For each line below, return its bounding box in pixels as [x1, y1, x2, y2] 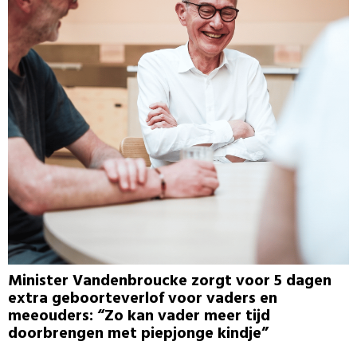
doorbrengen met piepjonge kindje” [8, 321, 269, 347]
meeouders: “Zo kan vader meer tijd [8, 304, 270, 330]
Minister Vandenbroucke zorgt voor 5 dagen [8, 269, 331, 295]
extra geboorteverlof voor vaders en [8, 286, 277, 312]
